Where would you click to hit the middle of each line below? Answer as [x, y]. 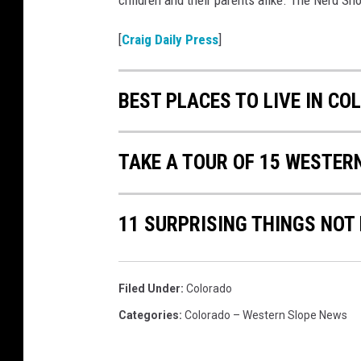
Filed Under [149, 288]
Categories [149, 315]
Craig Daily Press [170, 40]
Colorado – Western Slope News [266, 315]
